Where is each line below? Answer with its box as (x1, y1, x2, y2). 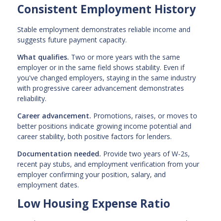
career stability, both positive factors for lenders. (17, 131, 172, 141)
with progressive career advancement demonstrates (17, 83, 184, 93)
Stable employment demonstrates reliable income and (17, 24, 190, 34)
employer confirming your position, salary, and (17, 169, 166, 179)
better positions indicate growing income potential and (17, 121, 191, 131)
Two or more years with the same (69, 52, 180, 62)
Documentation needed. (17, 148, 101, 158)
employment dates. (17, 180, 79, 189)
